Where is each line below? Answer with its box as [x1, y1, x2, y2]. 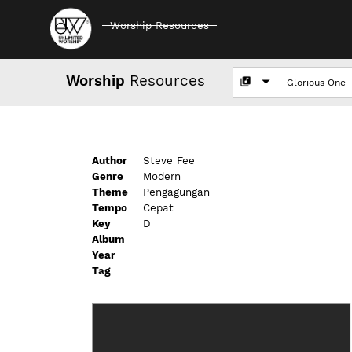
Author [92, 155, 127, 167]
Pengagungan [143, 186, 210, 198]
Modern [143, 170, 181, 182]
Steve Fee [143, 155, 195, 167]
